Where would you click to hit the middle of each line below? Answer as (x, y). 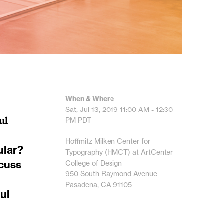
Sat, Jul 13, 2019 (93, 110)
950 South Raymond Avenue (111, 174)
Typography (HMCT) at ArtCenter (119, 152)
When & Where (90, 99)
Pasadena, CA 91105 (99, 185)
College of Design (94, 163)
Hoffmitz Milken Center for (108, 141)
